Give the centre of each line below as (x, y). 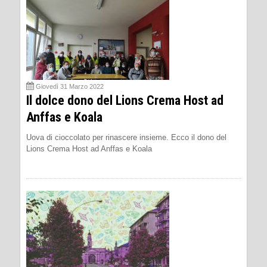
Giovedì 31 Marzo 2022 (70, 86)
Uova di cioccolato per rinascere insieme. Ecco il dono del (126, 137)
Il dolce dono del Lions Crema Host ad (125, 100)
